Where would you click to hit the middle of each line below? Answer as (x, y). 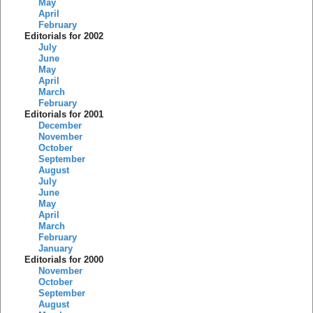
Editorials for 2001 (64, 114)
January (55, 248)
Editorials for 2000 (64, 260)
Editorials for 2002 (64, 36)
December (60, 125)
